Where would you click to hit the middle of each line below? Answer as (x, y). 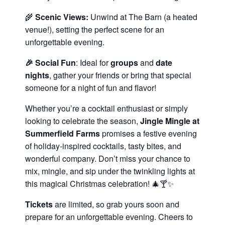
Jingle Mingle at (170, 121)
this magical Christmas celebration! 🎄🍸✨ (99, 184)
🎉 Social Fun (50, 63)
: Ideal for (93, 63)
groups (124, 63)
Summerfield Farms (63, 133)
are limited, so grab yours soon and (116, 204)
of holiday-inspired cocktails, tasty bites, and (103, 146)
